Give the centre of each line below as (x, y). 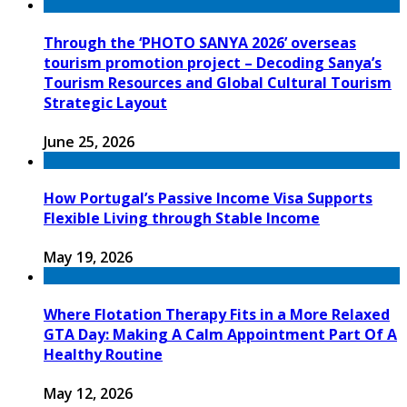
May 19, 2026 (88, 258)
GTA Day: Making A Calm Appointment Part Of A (220, 334)
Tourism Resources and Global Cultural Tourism (218, 82)
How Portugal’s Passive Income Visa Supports (208, 199)
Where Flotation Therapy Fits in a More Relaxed (217, 314)
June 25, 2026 (89, 141)
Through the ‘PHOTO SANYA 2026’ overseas (200, 42)
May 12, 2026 (88, 393)
